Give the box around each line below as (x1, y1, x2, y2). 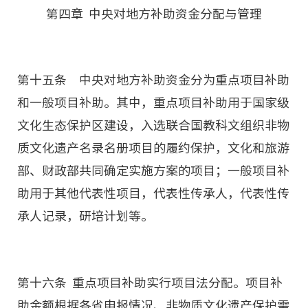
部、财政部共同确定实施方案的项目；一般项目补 (17, 164, 289, 177)
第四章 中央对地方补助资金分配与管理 (46, 8, 262, 20)
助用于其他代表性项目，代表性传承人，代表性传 (17, 187, 289, 199)
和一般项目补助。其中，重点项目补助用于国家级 (17, 96, 289, 109)
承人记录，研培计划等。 (17, 210, 153, 222)
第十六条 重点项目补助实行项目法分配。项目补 (17, 276, 283, 289)
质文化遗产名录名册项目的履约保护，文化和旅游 (17, 142, 289, 154)
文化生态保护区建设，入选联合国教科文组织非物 (17, 119, 289, 131)
